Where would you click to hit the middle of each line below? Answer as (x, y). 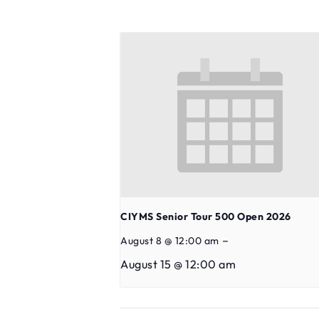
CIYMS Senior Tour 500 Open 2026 (206, 216)
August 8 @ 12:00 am (170, 240)
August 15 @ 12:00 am (178, 264)
